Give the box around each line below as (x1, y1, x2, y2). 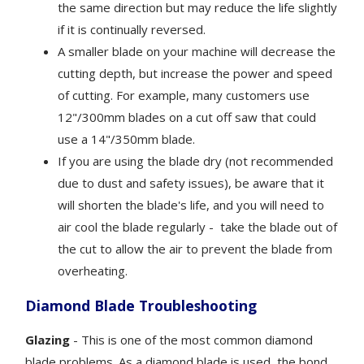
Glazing (25, 331, 71, 348)
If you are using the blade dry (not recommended (58, 152, 334, 169)
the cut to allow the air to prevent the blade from (58, 240, 333, 257)
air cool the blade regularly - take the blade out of (58, 218, 338, 235)
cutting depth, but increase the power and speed (58, 64, 333, 81)
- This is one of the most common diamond (70, 331, 314, 348)
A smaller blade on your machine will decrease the (58, 42, 336, 59)
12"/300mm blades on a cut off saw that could (58, 108, 317, 125)
